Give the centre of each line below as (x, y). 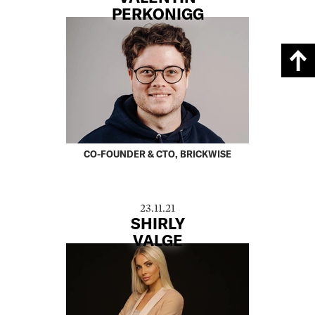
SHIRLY (157, 223)
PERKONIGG (157, 13)
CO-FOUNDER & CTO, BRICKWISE (157, 154)
